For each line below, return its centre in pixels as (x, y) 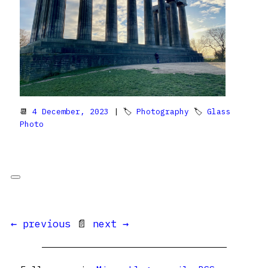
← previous (41, 223)
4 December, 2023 (71, 111)
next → (111, 223)
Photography (163, 111)
